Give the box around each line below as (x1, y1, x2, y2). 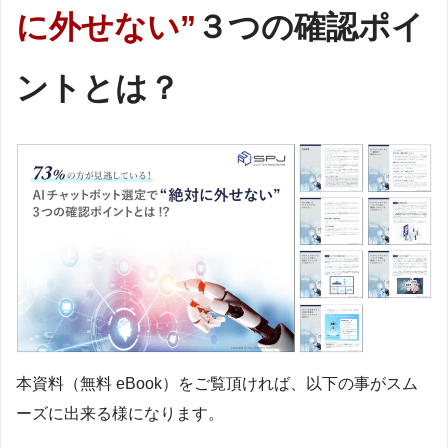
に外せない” (16, 9, 196, 46)
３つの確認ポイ (196, 9, 424, 46)
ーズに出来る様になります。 (16, 405, 224, 423)
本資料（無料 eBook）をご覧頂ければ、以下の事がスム (16, 375, 418, 393)
